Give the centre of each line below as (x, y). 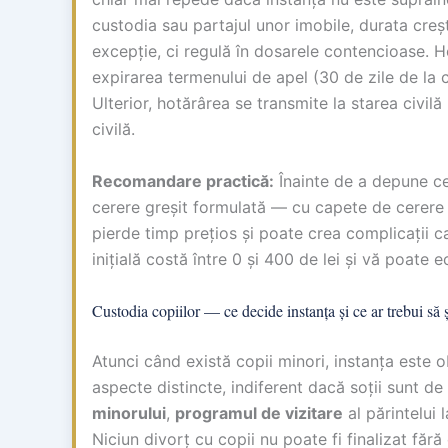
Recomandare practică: (183, 180)
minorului (129, 412)
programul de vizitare (259, 412)
